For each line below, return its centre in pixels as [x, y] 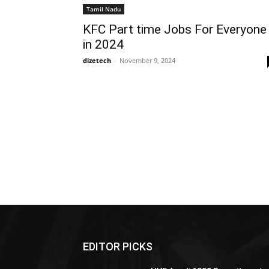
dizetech [97, 60]
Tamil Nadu [104, 9]
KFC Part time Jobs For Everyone [175, 29]
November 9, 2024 [147, 60]
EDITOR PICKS [118, 247]
